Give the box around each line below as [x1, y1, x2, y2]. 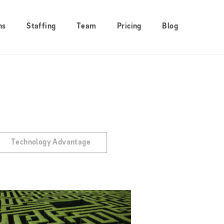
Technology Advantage [10, 138, 90, 146]
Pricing [117, 22, 141, 31]
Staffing [26, 22, 56, 31]
